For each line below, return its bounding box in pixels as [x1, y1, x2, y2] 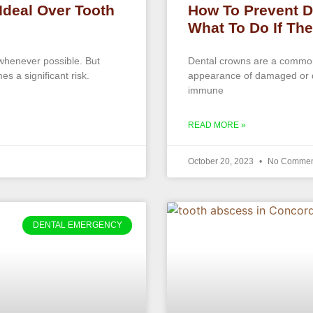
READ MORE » [188, 120, 246, 131]
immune [188, 85, 224, 96]
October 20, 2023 [188, 156, 256, 167]
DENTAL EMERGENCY [32, 220, 122, 231]
